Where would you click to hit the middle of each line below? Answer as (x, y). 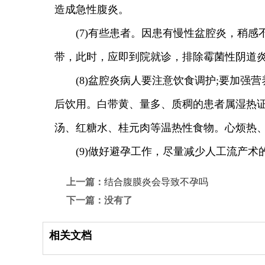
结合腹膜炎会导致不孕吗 (156, 182)
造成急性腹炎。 (92, 9)
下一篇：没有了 (99, 200)
